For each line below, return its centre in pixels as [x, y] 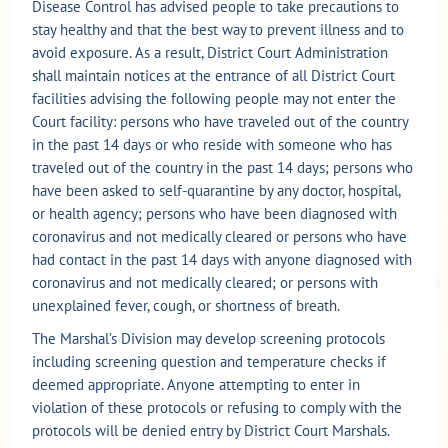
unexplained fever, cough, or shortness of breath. [186, 305]
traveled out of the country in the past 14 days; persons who [222, 167]
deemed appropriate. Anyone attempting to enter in [196, 384]
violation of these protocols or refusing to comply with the [217, 407]
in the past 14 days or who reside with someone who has [212, 144]
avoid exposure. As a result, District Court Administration [210, 52]
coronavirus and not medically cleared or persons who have [219, 236]
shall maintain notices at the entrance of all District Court [213, 75]
